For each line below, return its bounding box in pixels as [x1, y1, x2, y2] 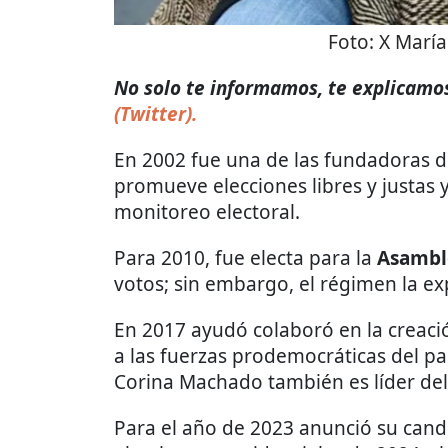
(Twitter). [114, 101, 197, 128]
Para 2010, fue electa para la [114, 245, 372, 272]
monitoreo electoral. [114, 199, 300, 226]
